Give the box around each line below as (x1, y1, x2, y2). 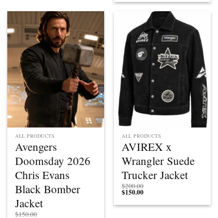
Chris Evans (15, 167, 70, 182)
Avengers (15, 139, 57, 154)
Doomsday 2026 (15, 153, 91, 168)
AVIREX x (122, 139, 172, 154)
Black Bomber (15, 182, 81, 197)
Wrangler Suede (122, 153, 195, 168)
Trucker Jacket (122, 167, 188, 182)
